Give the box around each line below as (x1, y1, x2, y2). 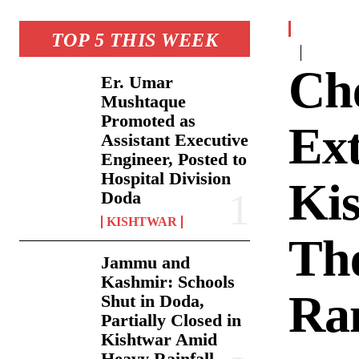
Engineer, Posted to (101, 149, 248, 170)
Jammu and (101, 252, 191, 273)
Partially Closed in (101, 310, 242, 331)
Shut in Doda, (101, 291, 205, 312)
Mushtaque (101, 91, 187, 112)
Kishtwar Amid (101, 329, 218, 350)
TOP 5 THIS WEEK (50, 30, 219, 51)
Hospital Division (101, 168, 232, 189)
